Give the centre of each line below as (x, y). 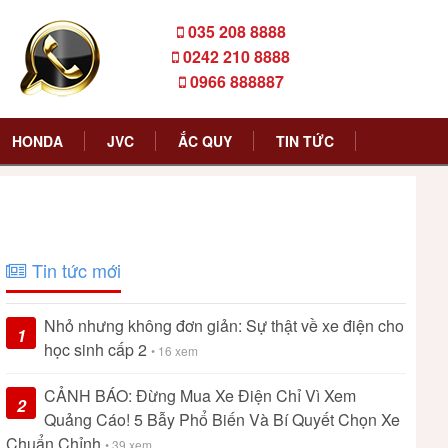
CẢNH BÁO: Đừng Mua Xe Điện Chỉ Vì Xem (200, 395)
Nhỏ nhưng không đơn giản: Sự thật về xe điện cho (224, 325)
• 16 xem (174, 350)
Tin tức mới (74, 270)
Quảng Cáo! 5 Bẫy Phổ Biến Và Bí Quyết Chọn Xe (222, 419)
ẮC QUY (204, 141)
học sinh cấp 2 (97, 349)
